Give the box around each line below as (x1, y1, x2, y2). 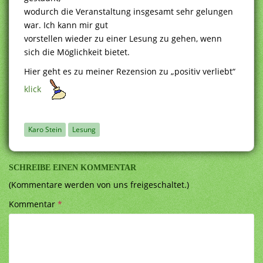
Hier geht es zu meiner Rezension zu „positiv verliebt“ (24, 65, 235, 77)
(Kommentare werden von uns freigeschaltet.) (9, 178, 189, 190)
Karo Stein (28, 124, 62, 134)
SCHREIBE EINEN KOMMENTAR (9, 163, 136, 172)
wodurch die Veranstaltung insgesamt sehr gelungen (24, 5, 233, 17)
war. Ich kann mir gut (24, 19, 108, 31)
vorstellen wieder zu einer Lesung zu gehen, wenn (24, 32, 222, 44)
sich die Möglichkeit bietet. (24, 46, 130, 58)
